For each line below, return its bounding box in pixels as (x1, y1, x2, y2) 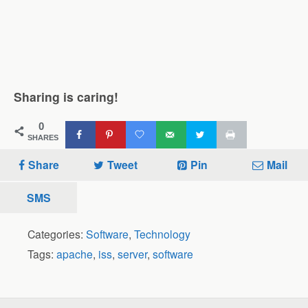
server (118, 246, 147, 262)
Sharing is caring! (14, 88, 118, 106)
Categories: (27, 226, 86, 242)
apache (56, 246, 93, 262)
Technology (134, 226, 190, 242)
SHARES (27, 133, 58, 142)
